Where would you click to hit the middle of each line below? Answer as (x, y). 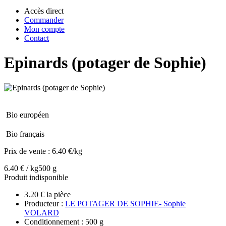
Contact (37, 38)
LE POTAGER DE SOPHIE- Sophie (125, 203)
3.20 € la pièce (47, 194)
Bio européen (27, 115)
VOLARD (42, 212)
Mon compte (44, 29)
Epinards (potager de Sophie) (105, 63)
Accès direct (44, 11)
